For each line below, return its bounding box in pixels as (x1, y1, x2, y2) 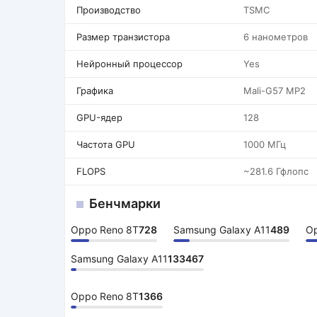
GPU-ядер (76, 112, 122, 123)
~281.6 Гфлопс (243, 166, 309, 177)
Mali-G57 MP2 (243, 85, 306, 96)
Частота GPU (76, 139, 135, 150)
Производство (76, 4, 141, 16)
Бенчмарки (89, 196, 161, 211)
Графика (76, 85, 113, 96)
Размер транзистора (76, 31, 170, 42)
